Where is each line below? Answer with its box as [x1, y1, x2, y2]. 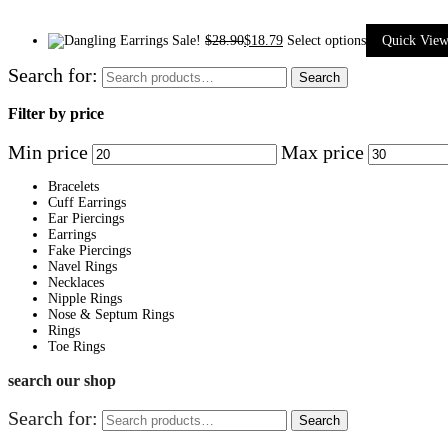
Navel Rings [48, 258, 117, 274]
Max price [281, 140, 364, 163]
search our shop [8, 370, 116, 390]
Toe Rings [48, 338, 105, 354]
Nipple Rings [48, 290, 122, 306]
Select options [287, 32, 366, 48]
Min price [8, 140, 88, 163]
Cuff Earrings [48, 194, 126, 210]
